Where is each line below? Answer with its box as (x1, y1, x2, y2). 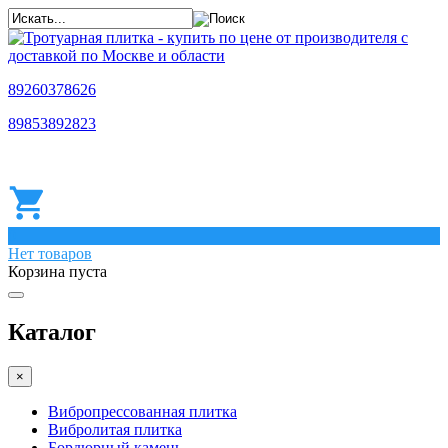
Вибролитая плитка (48, 420, 182, 438)
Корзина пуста (8, 263, 107, 280)
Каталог (8, 318, 96, 345)
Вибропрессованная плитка (48, 402, 237, 420)
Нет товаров (8, 245, 92, 262)
